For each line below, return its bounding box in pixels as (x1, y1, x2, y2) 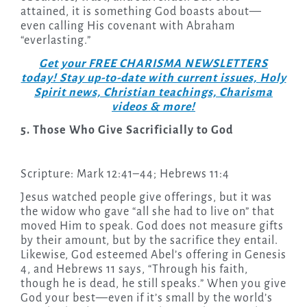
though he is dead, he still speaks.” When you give (20, 278, 286, 291)
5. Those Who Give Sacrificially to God (20, 124, 233, 137)
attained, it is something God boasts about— (20, 5, 262, 19)
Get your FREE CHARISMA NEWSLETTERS (39, 58, 268, 71)
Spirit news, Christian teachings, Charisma (34, 86, 273, 99)
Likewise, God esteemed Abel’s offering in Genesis (20, 249, 286, 262)
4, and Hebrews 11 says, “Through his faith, (20, 263, 248, 276)
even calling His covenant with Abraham (20, 20, 235, 33)
